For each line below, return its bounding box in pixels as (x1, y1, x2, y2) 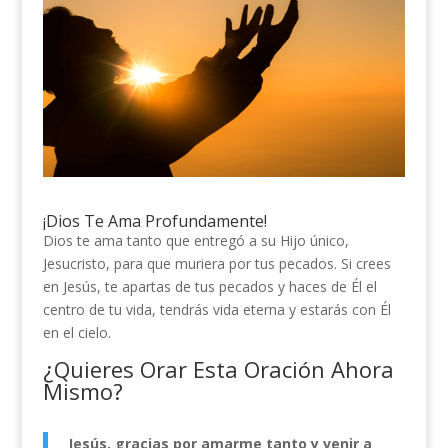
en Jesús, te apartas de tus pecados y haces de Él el (42, 276, 377, 296)
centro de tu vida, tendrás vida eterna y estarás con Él (42, 299, 391, 319)
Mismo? (42, 375, 123, 406)
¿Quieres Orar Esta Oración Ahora (42, 353, 394, 384)
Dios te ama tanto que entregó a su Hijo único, (42, 230, 349, 250)
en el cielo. (42, 322, 111, 342)
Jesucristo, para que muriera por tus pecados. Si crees (42, 253, 391, 273)
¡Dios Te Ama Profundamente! (42, 209, 267, 232)
